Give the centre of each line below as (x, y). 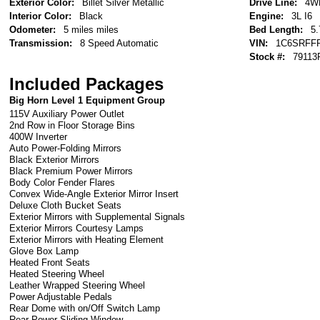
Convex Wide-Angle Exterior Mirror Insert (94, 194)
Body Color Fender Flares (62, 182)
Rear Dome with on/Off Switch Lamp (85, 308)
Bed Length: (276, 29)
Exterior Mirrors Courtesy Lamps (77, 228)
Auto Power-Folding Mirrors (66, 148)
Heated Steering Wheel (57, 274)
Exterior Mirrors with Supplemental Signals (97, 216)
